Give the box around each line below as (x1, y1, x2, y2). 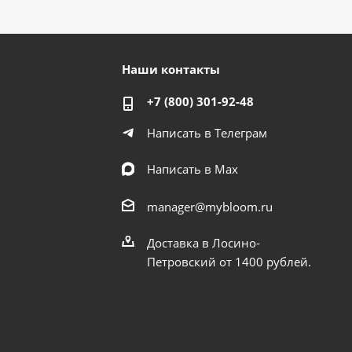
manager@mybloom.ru (147, 199, 273, 214)
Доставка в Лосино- (147, 235, 261, 251)
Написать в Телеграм (147, 125, 268, 141)
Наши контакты (122, 61, 221, 78)
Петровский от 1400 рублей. (147, 254, 312, 269)
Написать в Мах (147, 161, 239, 178)
